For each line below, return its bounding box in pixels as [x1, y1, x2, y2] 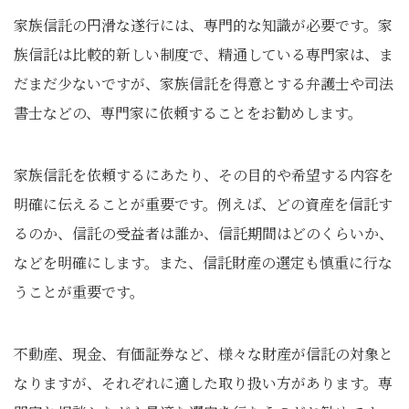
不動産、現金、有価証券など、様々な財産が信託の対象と [14, 343, 393, 364]
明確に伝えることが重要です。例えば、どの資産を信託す [14, 194, 393, 215]
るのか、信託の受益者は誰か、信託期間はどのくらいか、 [14, 223, 393, 244]
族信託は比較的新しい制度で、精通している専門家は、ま [14, 44, 393, 65]
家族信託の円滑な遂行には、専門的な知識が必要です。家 [14, 15, 393, 36]
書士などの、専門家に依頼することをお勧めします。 [14, 102, 362, 123]
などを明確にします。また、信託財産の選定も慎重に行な [14, 252, 393, 273]
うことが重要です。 [14, 281, 144, 302]
